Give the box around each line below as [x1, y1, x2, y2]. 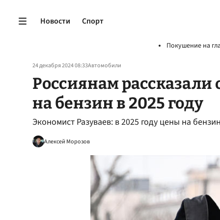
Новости [40, 15, 70, 27]
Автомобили [88, 61, 121, 70]
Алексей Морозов [44, 137, 90, 146]
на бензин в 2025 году [32, 94, 203, 112]
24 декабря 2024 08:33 [32, 61, 88, 70]
